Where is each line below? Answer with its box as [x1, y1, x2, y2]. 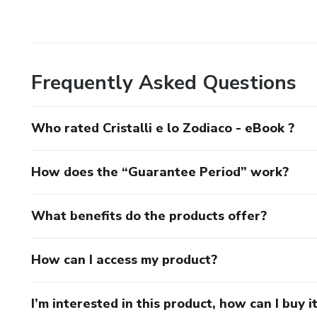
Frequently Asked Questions [31, 69, 296, 96]
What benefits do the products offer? [31, 207, 267, 224]
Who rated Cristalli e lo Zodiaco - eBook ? [31, 119, 294, 137]
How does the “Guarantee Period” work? [31, 163, 289, 180]
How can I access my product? [31, 250, 217, 268]
